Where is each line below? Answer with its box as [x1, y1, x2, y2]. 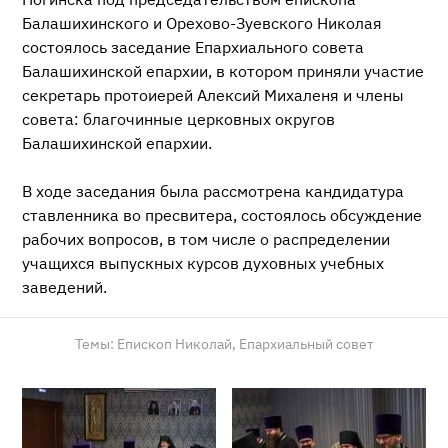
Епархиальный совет [238, 335, 374, 354]
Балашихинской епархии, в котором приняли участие [22, 61, 424, 82]
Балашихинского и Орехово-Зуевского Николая [22, 13, 382, 34]
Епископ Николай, [116, 335, 236, 354]
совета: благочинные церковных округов [22, 109, 335, 130]
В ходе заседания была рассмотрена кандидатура [22, 181, 404, 202]
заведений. [22, 277, 107, 298]
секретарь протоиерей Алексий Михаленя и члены [22, 85, 404, 106]
